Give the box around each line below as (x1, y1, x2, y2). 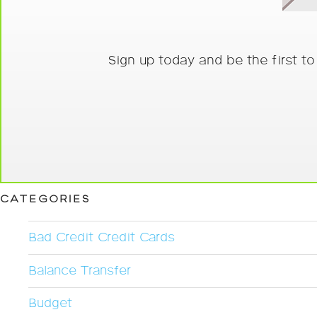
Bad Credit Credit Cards (28, 230, 175, 246)
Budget (28, 296, 72, 312)
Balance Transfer (28, 263, 131, 279)
